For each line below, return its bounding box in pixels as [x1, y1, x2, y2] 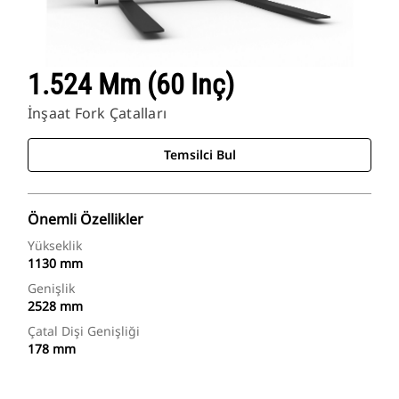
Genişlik [28, 280, 75, 297]
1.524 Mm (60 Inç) [28, 68, 234, 102]
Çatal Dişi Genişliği [28, 322, 140, 340]
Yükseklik [28, 237, 82, 255]
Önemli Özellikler [28, 209, 143, 230]
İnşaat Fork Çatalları [28, 103, 167, 124]
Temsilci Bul [163, 146, 236, 164]
